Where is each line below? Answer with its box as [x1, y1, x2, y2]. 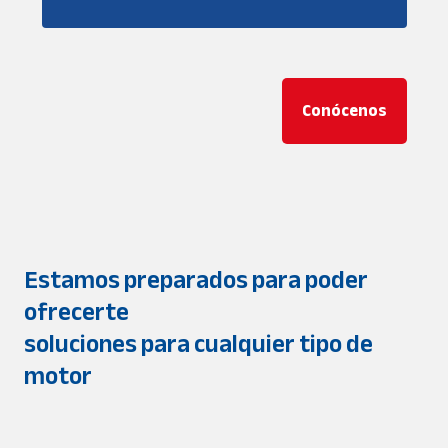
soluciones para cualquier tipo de [24, 320, 373, 367]
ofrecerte [24, 288, 129, 335]
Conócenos [301, 95, 387, 127]
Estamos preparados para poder [24, 256, 368, 303]
